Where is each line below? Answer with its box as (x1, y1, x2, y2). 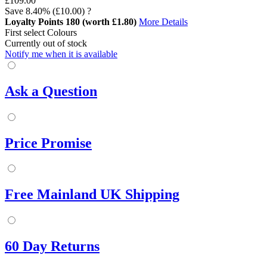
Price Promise (5, 135, 92, 151)
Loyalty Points (5, 16, 63, 27)
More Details (139, 16, 188, 27)
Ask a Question (5, 83, 97, 99)
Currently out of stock (5, 38, 87, 48)
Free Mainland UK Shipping (5, 187, 179, 203)
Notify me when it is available (5, 48, 117, 59)
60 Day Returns (5, 238, 100, 254)
